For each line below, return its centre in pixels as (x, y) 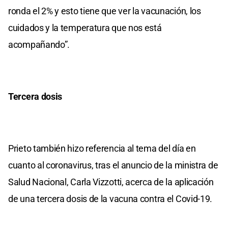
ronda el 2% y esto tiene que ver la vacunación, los (105, 11)
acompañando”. (39, 44)
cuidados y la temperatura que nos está (85, 27)
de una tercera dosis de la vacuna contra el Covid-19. (110, 198)
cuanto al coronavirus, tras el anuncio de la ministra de (113, 165)
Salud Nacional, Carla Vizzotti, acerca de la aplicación (111, 182)
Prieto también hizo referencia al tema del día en (102, 148)
